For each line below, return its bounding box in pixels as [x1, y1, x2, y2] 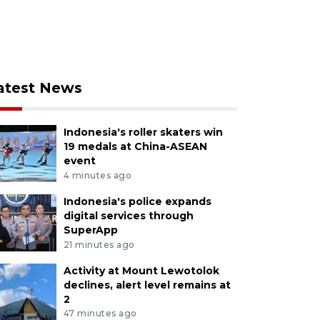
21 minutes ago [63, 239, 135, 250]
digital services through [63, 209, 194, 222]
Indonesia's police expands [63, 194, 211, 208]
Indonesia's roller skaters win [63, 126, 223, 139]
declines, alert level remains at [63, 278, 231, 291]
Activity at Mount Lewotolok [63, 264, 219, 277]
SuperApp [63, 223, 118, 236]
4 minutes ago [63, 169, 132, 181]
